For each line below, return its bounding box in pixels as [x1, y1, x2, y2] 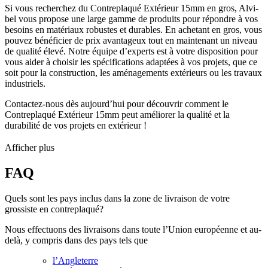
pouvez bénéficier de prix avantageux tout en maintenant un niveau [5, 35, 257, 45]
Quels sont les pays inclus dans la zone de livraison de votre [5, 193, 230, 204]
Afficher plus [5, 142, 54, 153]
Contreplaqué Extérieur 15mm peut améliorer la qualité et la [5, 109, 230, 120]
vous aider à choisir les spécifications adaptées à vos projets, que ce [5, 56, 257, 67]
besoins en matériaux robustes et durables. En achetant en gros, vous [5, 24, 262, 35]
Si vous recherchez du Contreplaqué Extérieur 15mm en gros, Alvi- [5, 2, 258, 13]
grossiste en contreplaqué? [5, 204, 103, 215]
